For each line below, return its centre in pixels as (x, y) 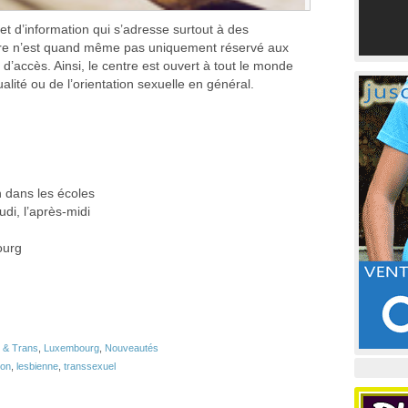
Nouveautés (132, 348)
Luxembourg (71, 348)
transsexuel (90, 366)
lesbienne (37, 366)
